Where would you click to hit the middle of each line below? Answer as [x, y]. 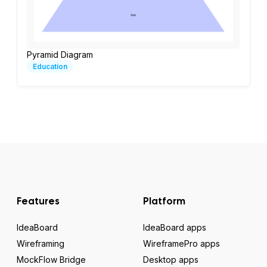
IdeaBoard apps [175, 227]
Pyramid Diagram [60, 54]
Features [38, 201]
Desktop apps [171, 259]
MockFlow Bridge [51, 259]
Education [50, 66]
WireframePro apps [181, 243]
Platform [164, 201]
